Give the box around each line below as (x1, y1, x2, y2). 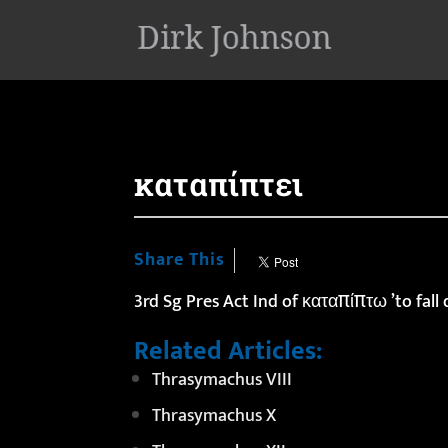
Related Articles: (134, 330, 323, 373)
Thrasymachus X (152, 401, 277, 431)
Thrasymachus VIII (152, 365, 293, 395)
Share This (134, 245, 225, 275)
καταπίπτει (134, 162, 304, 205)
